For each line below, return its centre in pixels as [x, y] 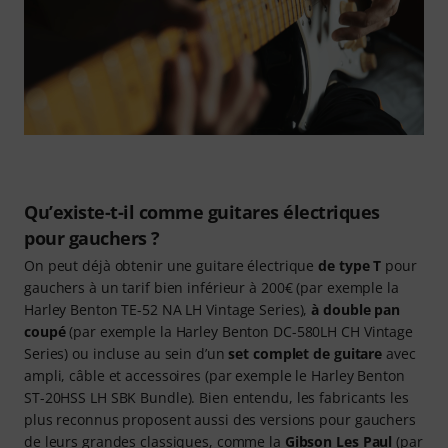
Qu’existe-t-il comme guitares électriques [202, 211]
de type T [350, 265]
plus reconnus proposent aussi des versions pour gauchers [220, 419]
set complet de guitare [305, 353]
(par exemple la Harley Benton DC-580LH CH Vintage [239, 331]
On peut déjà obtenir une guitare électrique [171, 265]
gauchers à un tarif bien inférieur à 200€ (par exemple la [211, 287]
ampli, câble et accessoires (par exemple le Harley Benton [214, 375]
